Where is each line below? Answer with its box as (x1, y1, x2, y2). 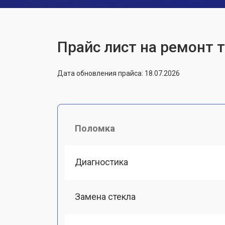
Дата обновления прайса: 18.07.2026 (57, 69, 180, 77)
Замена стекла (75, 191, 136, 202)
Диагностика (75, 156, 128, 167)
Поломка (75, 123, 115, 134)
